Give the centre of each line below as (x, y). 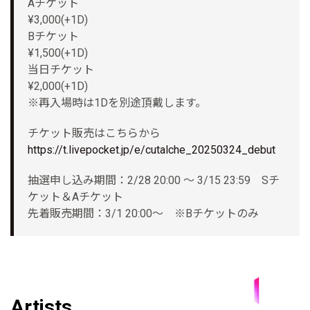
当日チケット (61, 70)
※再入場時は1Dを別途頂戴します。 (117, 103)
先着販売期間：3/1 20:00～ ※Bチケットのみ (143, 214)
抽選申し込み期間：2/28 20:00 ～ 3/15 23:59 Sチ (154, 181)
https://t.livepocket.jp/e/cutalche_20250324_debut (152, 150)
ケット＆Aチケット (75, 197)
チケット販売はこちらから (94, 134)
